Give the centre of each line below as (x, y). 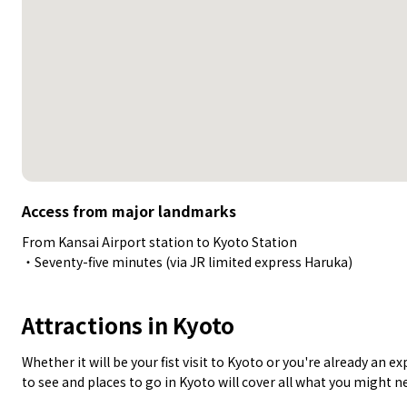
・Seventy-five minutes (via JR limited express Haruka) (187, 262)
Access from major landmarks (129, 211)
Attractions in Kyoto (128, 325)
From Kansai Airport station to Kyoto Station (159, 242)
